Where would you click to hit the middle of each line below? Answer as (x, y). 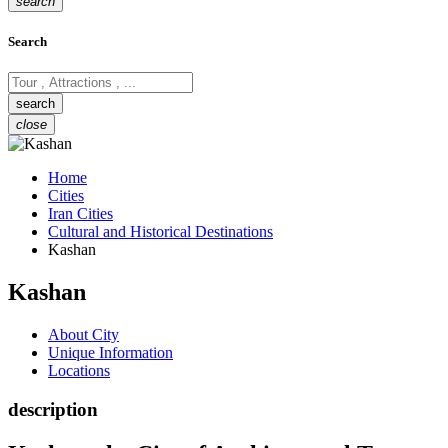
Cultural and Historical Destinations (160, 232)
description (53, 409)
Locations (79, 371)
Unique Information (110, 353)
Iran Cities (80, 214)
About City (83, 335)
